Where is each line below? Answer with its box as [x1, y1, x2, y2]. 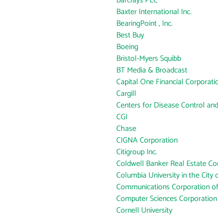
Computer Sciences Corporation [116, 192, 217, 205]
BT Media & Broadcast [116, 64, 187, 77]
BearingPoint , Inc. [116, 17, 173, 30]
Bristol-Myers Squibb [116, 52, 181, 65]
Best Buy [116, 29, 144, 42]
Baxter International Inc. [116, 5, 192, 18]
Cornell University [116, 204, 172, 217]
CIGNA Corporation [116, 134, 178, 147]
